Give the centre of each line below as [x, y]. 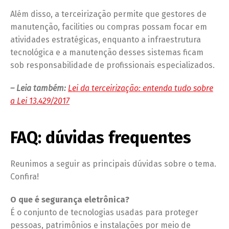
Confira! [25, 177]
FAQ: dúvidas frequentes [101, 138]
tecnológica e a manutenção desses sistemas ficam [107, 53]
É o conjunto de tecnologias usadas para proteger [104, 213]
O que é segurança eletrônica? [70, 200]
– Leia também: [39, 88]
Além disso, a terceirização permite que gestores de [108, 14]
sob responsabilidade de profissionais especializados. [112, 65]
